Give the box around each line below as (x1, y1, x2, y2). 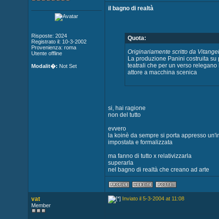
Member (31, 202, 51, 208)
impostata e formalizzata (108, 139, 173, 146)
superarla (108, 159, 133, 166)
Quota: (128, 35, 147, 42)
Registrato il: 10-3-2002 (31, 39, 87, 44)
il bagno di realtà (108, 5, 153, 12)
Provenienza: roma (31, 44, 76, 50)
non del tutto (108, 111, 141, 118)
